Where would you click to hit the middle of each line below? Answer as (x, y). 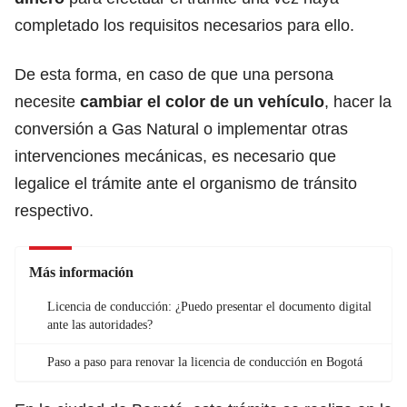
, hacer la (358, 101)
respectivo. (54, 210)
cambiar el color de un (169, 101)
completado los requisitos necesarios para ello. (184, 25)
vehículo (291, 101)
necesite (47, 101)
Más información (81, 272)
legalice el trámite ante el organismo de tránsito (186, 183)
